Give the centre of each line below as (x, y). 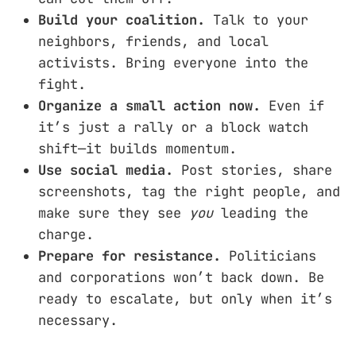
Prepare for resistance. (130, 255)
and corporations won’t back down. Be (181, 277)
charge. (66, 234)
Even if (292, 105)
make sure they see (114, 213)
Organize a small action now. (149, 105)
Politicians (269, 255)
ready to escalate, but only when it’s (185, 298)
